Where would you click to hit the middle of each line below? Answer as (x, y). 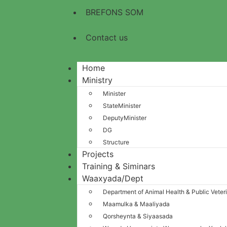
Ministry (97, 80)
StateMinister (122, 106)
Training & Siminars (119, 166)
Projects (98, 154)
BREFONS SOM (115, 12)
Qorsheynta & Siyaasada (138, 216)
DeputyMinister (125, 118)
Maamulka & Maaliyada (136, 204)
